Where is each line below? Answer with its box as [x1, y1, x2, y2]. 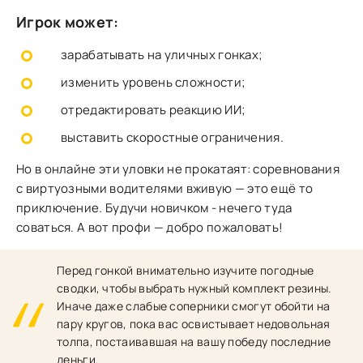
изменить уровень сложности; [61, 74, 246, 91]
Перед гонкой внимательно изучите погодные [57, 263, 314, 278]
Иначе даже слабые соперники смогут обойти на [57, 298, 331, 314]
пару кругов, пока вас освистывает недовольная [57, 316, 331, 331]
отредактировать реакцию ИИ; [61, 101, 246, 118]
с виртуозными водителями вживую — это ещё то [16, 180, 314, 197]
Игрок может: [16, 12, 119, 32]
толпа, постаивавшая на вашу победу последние [57, 334, 331, 349]
